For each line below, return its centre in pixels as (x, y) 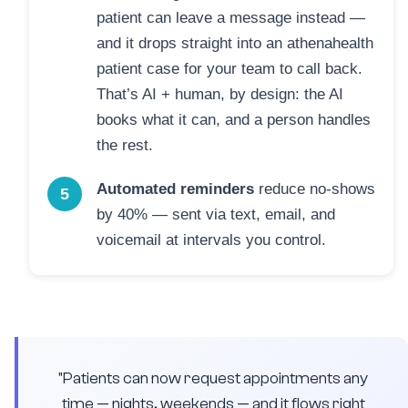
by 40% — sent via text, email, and (216, 214)
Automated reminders (175, 189)
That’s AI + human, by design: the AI (220, 94)
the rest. (125, 145)
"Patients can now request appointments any (213, 378)
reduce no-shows (315, 189)
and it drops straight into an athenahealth (235, 43)
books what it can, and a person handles (234, 120)
